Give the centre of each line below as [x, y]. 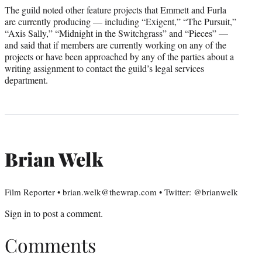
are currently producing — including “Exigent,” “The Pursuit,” [120, 21]
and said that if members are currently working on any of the [116, 44]
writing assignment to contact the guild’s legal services [104, 68]
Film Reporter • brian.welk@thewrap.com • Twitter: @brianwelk [121, 192]
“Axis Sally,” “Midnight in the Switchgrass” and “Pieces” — [116, 33]
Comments [50, 245]
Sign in [18, 213]
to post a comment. [67, 213]
